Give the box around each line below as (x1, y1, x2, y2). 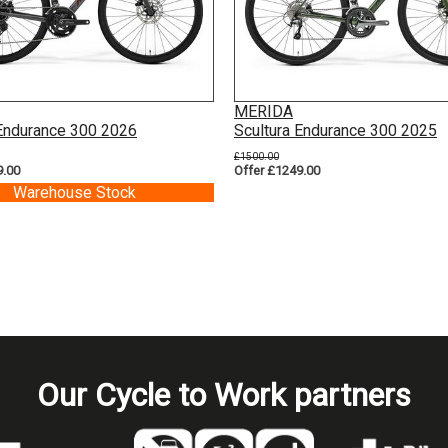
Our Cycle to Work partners (37, 375, 411, 414)
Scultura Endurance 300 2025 (234, 120, 437, 140)
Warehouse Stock (12, 182, 136, 202)
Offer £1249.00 (234, 162, 320, 178)
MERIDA (234, 101, 293, 121)
